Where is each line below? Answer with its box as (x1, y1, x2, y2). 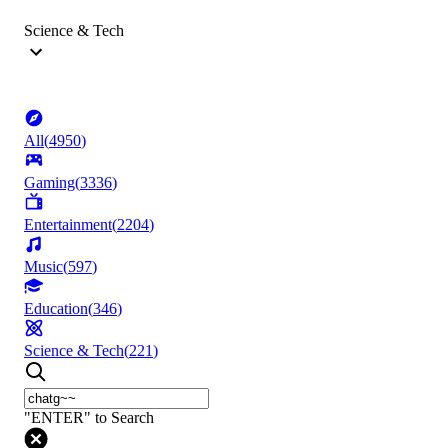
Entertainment (24, 216, 112, 234)
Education (24, 300, 88, 318)
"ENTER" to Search (24, 409, 154, 427)
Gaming (24, 174, 75, 192)
